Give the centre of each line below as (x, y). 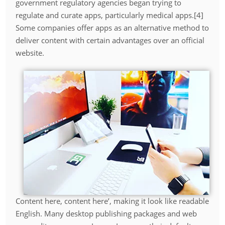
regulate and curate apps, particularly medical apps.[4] (110, 15)
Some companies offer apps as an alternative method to (113, 28)
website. (30, 53)
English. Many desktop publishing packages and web (106, 213)
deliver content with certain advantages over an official (110, 40)
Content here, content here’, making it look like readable (113, 201)
